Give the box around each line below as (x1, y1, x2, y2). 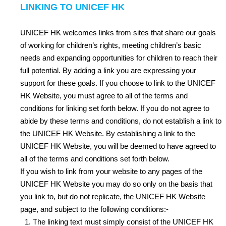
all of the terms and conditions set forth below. (20, 154, 169, 163)
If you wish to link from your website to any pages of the (20, 167, 202, 176)
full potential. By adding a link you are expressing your (20, 66, 196, 75)
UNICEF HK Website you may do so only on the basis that (20, 180, 212, 188)
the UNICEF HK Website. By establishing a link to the (20, 129, 195, 138)
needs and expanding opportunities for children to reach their (20, 53, 217, 62)
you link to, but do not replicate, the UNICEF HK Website (20, 192, 205, 201)
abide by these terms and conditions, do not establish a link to (20, 117, 221, 125)
